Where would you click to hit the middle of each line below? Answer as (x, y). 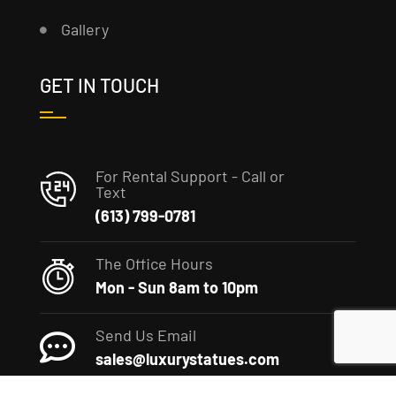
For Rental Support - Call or (190, 176)
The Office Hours (154, 264)
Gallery (84, 30)
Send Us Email (145, 335)
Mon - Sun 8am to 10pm (176, 288)
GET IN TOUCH (99, 85)
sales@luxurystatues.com (187, 359)
